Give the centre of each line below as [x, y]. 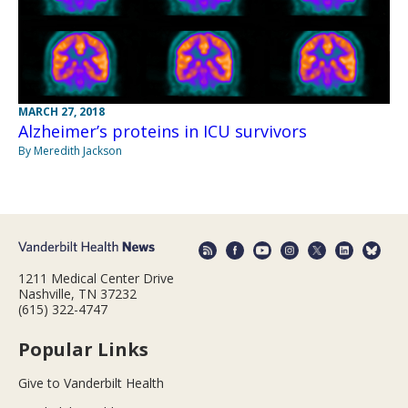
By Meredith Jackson [70, 151]
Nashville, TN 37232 [77, 293]
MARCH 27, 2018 [61, 112]
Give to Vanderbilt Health [91, 382]
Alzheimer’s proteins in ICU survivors [163, 132]
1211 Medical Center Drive [96, 278]
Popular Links [83, 349]
